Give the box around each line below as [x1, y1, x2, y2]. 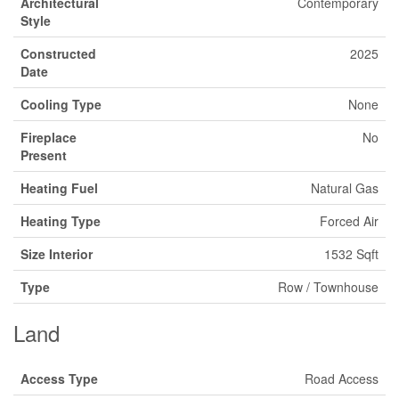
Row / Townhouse [278, 278, 379, 296]
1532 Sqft [324, 245, 379, 263]
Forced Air [320, 212, 379, 230]
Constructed [20, 45, 96, 62]
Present [20, 146, 67, 164]
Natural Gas [311, 179, 379, 197]
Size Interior [20, 245, 93, 263]
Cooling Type [20, 95, 102, 113]
